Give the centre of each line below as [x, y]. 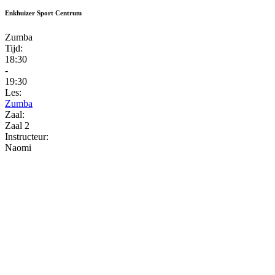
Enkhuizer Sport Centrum [43, 13]
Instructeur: [27, 136]
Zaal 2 [17, 125]
